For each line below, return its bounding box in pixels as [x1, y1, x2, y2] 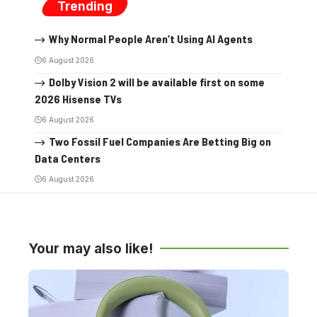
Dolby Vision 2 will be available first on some [48, 74, 265, 88]
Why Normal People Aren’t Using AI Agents [48, 32, 253, 45]
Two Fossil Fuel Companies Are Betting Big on [48, 134, 271, 148]
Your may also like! [28, 240, 153, 257]
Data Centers [35, 151, 100, 165]
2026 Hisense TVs [35, 91, 122, 105]
